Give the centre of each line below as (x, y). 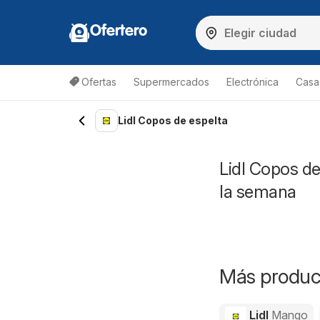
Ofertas (99, 82)
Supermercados (171, 82)
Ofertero (119, 31)
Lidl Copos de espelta (173, 120)
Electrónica (252, 82)
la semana (258, 192)
